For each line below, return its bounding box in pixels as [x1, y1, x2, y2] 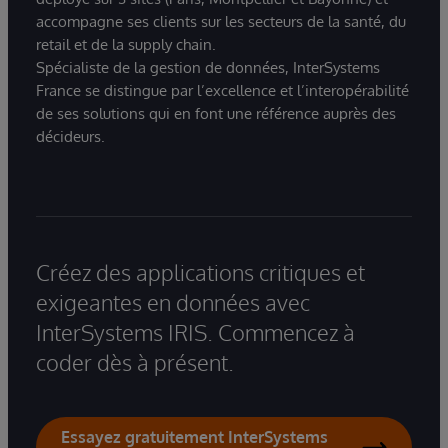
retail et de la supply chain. [36, 35, 216, 55]
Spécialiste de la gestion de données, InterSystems [36, 58, 380, 78]
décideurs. [36, 127, 105, 147]
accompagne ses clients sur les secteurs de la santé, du [36, 12, 406, 32]
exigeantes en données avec [36, 288, 310, 317]
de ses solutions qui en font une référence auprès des [36, 104, 396, 124]
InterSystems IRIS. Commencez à [36, 318, 355, 347]
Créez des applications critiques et [36, 258, 365, 287]
